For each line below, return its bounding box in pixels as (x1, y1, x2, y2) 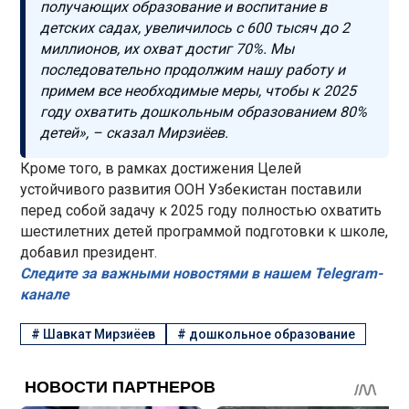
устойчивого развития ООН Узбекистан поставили (20, 180, 362, 198)
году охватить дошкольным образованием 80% (40, 102, 368, 121)
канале (20, 285, 70, 303)
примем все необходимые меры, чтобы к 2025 (40, 81, 357, 100)
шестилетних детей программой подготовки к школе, (20, 222, 389, 240)
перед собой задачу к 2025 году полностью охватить (20, 201, 383, 219)
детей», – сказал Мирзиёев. (40, 123, 229, 142)
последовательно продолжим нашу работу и (40, 60, 346, 79)
